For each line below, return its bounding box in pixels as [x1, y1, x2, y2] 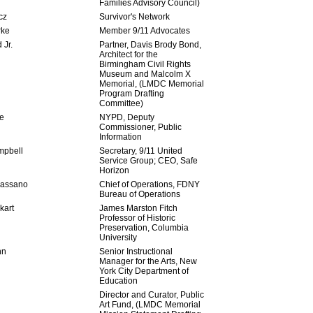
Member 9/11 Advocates [99, 26, 190, 36]
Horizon [99, 166, 129, 175]
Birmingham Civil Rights [99, 59, 191, 69]
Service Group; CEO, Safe [99, 156, 198, 166]
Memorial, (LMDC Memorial [99, 79, 204, 89]
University [99, 233, 137, 242]
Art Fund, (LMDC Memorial [99, 300, 201, 310]
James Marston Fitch [99, 203, 177, 213]
